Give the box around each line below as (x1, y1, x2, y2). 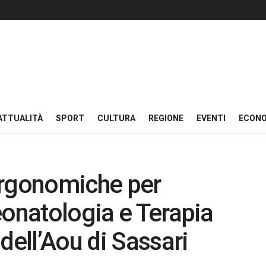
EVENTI (197, 113, 226, 123)
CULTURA (97, 113, 135, 123)
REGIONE (148, 113, 183, 123)
